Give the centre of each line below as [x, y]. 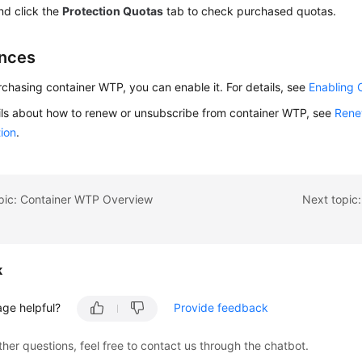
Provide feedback [221, 307]
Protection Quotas [113, 11]
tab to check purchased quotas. [250, 11]
